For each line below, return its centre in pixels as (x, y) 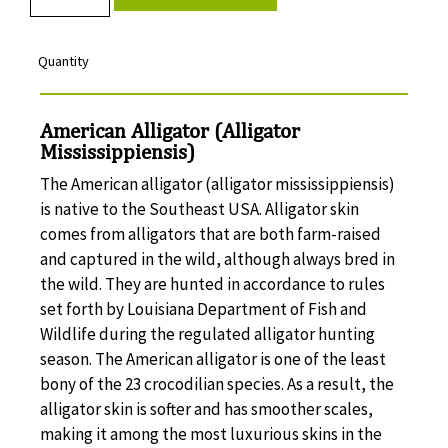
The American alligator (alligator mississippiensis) (217, 184)
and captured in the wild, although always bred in (217, 259)
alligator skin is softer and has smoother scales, (206, 409)
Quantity (63, 61)
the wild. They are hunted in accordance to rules (212, 284)
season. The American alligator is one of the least (213, 359)
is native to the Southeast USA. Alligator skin (199, 209)
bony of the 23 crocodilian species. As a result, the (217, 384)
